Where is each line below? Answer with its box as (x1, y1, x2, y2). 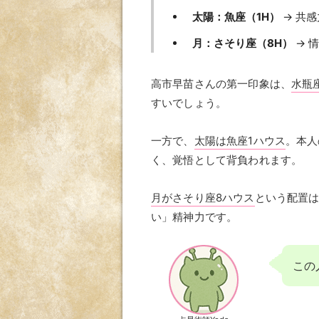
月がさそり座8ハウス (151, 191, 255, 205)
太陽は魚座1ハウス (194, 134, 286, 148)
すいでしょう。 (151, 96, 227, 110)
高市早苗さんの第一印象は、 (151, 77, 291, 91)
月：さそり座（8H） (192, 36, 293, 51)
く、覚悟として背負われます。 (151, 153, 303, 167)
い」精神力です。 (151, 210, 238, 224)
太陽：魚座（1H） (192, 10, 280, 24)
